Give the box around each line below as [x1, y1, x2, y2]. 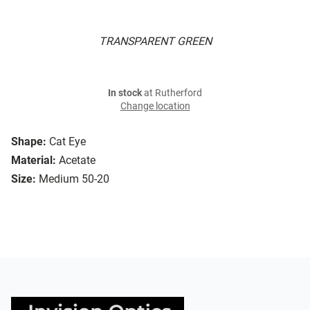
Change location [120, 100, 190, 113]
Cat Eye [49, 135, 86, 149]
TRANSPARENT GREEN [98, 35, 212, 48]
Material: [11, 154, 56, 167]
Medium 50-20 [39, 172, 109, 186]
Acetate [59, 154, 95, 167]
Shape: [11, 135, 46, 149]
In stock [108, 87, 142, 100]
